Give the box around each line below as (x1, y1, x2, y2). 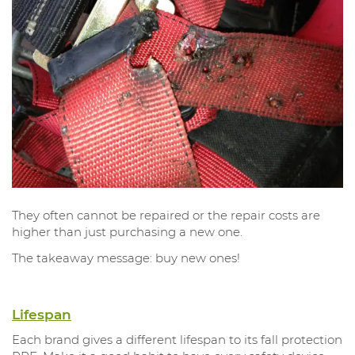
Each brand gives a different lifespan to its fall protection (12, 332, 342, 348)
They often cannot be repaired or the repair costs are (12, 207, 320, 223)
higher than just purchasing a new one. (12, 223, 242, 239)
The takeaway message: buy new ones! (12, 250, 240, 265)
